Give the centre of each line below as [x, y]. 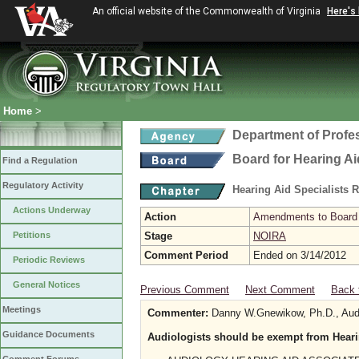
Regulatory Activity [43, 185]
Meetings [22, 309]
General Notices [46, 284]
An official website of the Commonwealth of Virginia [208, 11]
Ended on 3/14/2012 [300, 255]
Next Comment [280, 290]
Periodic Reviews [49, 260]
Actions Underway [52, 210]
